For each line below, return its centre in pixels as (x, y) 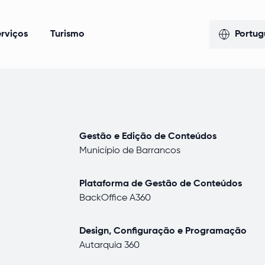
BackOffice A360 (115, 198)
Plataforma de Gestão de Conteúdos (161, 184)
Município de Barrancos (130, 151)
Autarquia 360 (109, 245)
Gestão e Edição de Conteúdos (148, 137)
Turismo (67, 34)
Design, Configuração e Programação (163, 231)
